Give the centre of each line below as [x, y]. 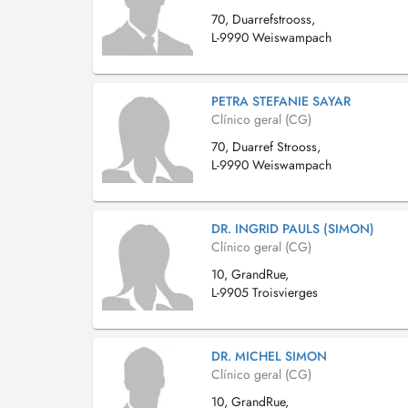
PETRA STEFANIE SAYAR [281, 101]
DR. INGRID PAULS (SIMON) [293, 229]
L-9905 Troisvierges [265, 292]
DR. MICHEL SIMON [269, 356]
